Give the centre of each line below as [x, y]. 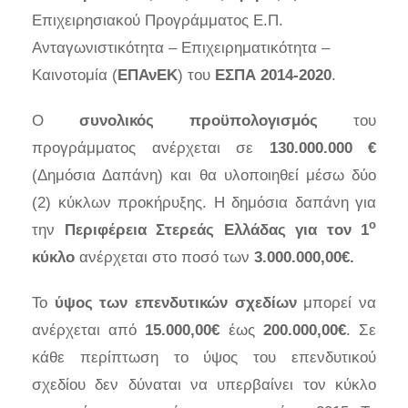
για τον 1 [332, 229]
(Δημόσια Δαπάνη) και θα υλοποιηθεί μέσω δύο [204, 175]
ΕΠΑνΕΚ [148, 75]
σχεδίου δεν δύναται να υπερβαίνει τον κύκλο [204, 384]
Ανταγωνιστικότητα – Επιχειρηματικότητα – [181, 47]
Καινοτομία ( [75, 75]
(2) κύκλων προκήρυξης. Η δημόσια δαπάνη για [204, 202]
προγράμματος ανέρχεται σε [151, 148]
